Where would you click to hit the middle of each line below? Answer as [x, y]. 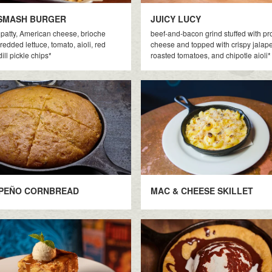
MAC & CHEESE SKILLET [202, 191]
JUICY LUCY [175, 19]
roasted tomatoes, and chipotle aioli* [210, 55]
